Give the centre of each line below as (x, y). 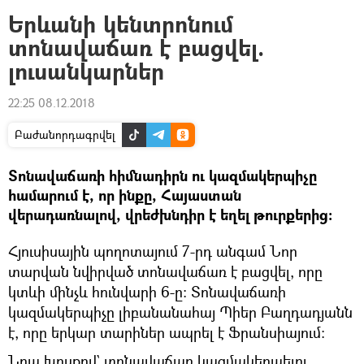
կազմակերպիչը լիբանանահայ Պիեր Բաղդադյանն (180, 312)
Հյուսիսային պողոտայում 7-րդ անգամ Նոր (153, 251)
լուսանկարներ (86, 71)
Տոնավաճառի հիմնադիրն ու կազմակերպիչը (162, 176)
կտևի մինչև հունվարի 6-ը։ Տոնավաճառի (147, 292)
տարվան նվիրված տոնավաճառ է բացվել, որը (165, 271)
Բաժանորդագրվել (65, 134)
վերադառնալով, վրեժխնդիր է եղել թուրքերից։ (170, 215)
